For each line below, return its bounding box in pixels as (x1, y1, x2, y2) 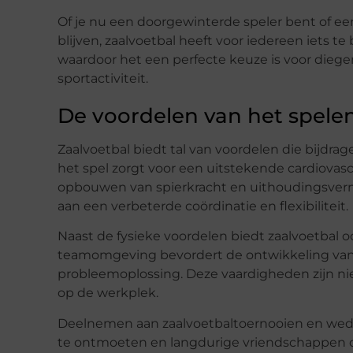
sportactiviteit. (58, 70, 148, 86)
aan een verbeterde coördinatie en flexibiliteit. (58, 198, 348, 214)
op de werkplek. (58, 285, 158, 301)
